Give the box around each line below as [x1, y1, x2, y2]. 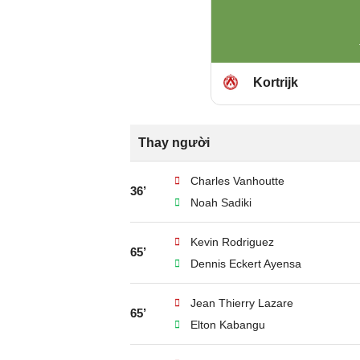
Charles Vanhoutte [190, 174, 284, 187]
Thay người [138, 136, 210, 149]
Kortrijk [253, 76, 299, 89]
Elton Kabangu [190, 318, 265, 331]
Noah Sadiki [190, 196, 252, 209]
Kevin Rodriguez [190, 235, 274, 248]
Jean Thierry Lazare [190, 297, 293, 309]
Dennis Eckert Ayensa [190, 257, 301, 270]
